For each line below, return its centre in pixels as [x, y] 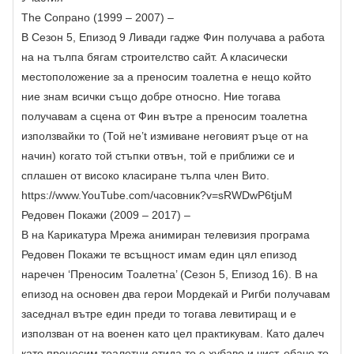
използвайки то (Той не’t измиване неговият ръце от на [165, 136]
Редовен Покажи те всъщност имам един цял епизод [159, 255]
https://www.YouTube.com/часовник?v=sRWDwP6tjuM [157, 196]
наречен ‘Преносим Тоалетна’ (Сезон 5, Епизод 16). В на [169, 275]
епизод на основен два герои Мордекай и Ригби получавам [176, 294]
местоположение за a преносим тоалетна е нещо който [166, 77]
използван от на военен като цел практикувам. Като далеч [173, 334]
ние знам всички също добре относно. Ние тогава [151, 97]
